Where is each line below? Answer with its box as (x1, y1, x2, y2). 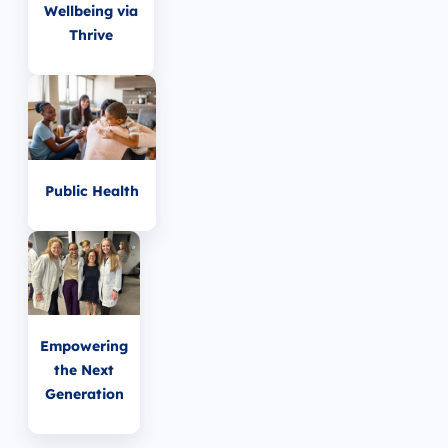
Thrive (69, 26, 114, 45)
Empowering (40, 336, 129, 355)
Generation (44, 384, 124, 403)
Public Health (44, 182, 139, 201)
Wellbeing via (44, 2, 139, 21)
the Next (54, 360, 115, 379)
